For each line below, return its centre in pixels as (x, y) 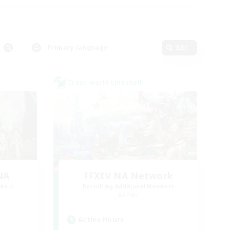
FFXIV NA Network (128, 176)
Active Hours (101, 219)
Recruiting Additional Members (128, 186)
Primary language (78, 47)
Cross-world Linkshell (105, 82)
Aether (128, 195)
